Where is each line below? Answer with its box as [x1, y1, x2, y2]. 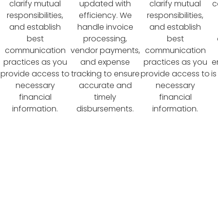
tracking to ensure [71, 68, 140, 79]
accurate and [78, 79, 132, 91]
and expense [80, 56, 130, 68]
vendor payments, [70, 44, 140, 56]
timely [94, 91, 116, 103]
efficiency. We [78, 9, 132, 21]
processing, [83, 33, 127, 44]
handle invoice [77, 21, 133, 33]
